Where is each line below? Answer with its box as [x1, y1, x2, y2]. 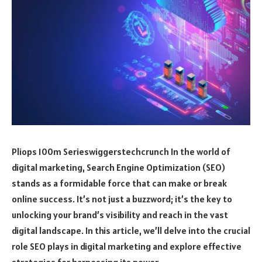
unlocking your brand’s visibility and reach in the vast [12, 208, 228, 220]
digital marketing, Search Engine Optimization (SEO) [12, 161, 225, 173]
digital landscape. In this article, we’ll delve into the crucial [12, 224, 250, 236]
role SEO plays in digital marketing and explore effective [12, 240, 242, 252]
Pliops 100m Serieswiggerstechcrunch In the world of [12, 145, 230, 157]
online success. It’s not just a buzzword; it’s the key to [12, 192, 232, 205]
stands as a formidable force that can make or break [12, 177, 227, 189]
